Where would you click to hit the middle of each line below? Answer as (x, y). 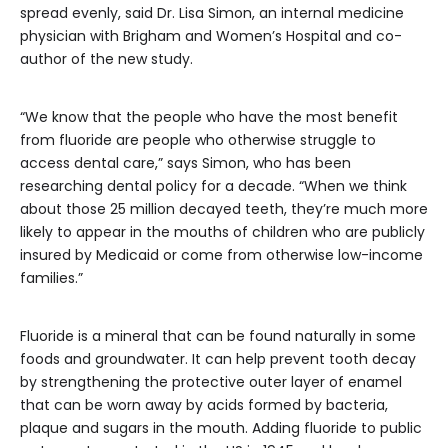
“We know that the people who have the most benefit (209, 117)
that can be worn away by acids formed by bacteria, (204, 405)
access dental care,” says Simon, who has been (185, 163)
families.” (51, 278)
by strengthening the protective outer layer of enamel (211, 382)
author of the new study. (106, 59)
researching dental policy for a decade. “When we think (213, 186)
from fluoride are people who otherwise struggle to (198, 140)
